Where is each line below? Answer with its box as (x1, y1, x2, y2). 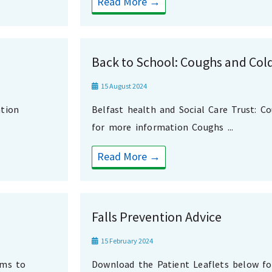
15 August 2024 (100, 81, 147, 91)
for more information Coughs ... (92, 121, 234, 134)
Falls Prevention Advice (92, 208, 222, 226)
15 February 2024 (100, 236, 153, 246)
